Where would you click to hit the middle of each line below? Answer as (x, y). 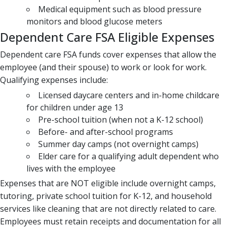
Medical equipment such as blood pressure (120, 9)
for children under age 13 (75, 107)
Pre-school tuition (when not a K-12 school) (121, 119)
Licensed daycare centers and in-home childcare (129, 95)
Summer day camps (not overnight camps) (118, 144)
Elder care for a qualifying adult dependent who (129, 156)
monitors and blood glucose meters (94, 21)
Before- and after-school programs (106, 132)
